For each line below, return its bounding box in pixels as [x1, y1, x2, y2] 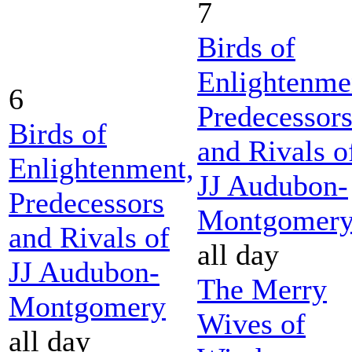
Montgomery [9, 289, 166, 323]
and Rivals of [9, 220, 170, 254]
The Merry [197, 272, 327, 306]
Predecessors [9, 185, 164, 219]
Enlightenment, [9, 151, 194, 185]
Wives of [197, 306, 306, 340]
